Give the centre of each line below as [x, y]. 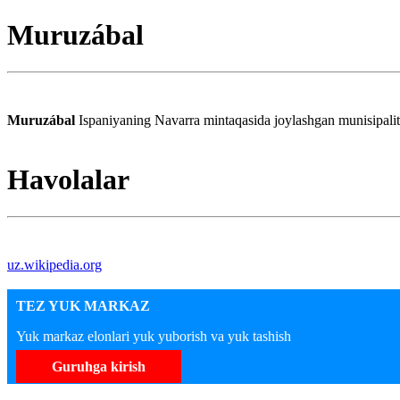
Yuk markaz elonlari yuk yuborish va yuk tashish [154, 336]
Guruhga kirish [99, 366]
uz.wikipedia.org [54, 264]
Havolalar [68, 180]
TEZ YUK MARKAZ [83, 305]
